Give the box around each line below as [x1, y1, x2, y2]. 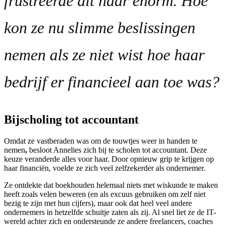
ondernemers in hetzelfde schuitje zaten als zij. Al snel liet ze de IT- [4, 207, 216, 216]
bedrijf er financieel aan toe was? [4, 72, 219, 91]
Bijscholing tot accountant [4, 113, 139, 126]
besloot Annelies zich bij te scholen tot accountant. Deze [27, 145, 207, 154]
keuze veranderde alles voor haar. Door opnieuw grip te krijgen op [4, 154, 214, 163]
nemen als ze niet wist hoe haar [4, 45, 204, 64]
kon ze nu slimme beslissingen [4, 18, 195, 37]
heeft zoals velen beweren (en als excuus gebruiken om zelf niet [4, 189, 205, 198]
